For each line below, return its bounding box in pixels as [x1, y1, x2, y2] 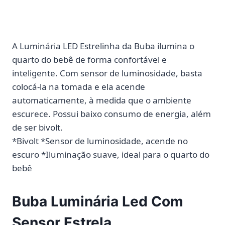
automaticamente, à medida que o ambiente [12, 94, 191, 106]
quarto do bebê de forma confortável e [12, 53, 167, 65]
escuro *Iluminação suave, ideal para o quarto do [12, 148, 209, 160]
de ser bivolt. [12, 121, 63, 133]
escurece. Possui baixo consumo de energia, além [12, 107, 211, 120]
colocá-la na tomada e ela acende [12, 80, 145, 92]
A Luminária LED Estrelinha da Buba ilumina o [12, 40, 194, 52]
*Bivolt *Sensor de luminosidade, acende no [12, 135, 188, 147]
